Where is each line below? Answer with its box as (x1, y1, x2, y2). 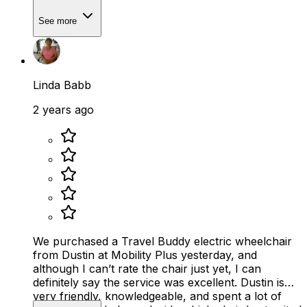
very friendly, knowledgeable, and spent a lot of (33, 289, 282, 304)
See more (38, 15, 79, 26)
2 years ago (33, 103, 94, 117)
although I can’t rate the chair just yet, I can (33, 262, 261, 276)
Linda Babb (33, 78, 91, 93)
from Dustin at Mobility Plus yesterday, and (33, 248, 257, 262)
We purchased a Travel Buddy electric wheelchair (33, 234, 292, 249)
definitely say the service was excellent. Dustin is (33, 275, 241, 290)
